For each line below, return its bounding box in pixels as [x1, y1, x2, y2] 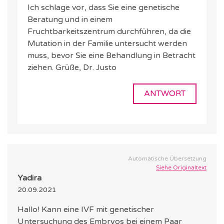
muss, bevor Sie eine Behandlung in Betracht [27, 50, 195, 61]
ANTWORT [144, 88, 185, 99]
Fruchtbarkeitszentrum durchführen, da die [27, 26, 191, 37]
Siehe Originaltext [156, 164, 206, 171]
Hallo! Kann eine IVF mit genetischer [17, 204, 154, 215]
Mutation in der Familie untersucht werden [27, 38, 187, 49]
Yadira [17, 173, 41, 183]
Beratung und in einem [27, 14, 112, 25]
